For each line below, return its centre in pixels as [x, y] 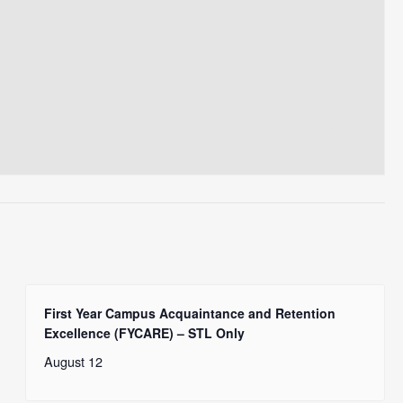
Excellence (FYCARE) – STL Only [145, 332]
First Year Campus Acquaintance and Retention [190, 313]
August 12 [74, 361]
